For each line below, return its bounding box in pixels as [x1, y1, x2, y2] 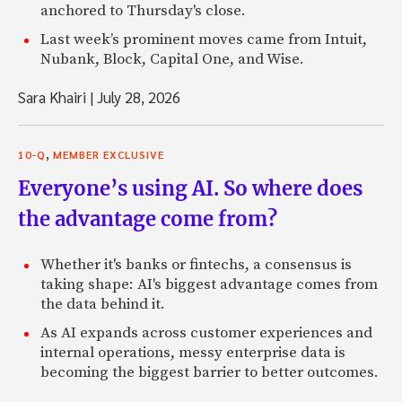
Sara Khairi [18, 87, 90, 108]
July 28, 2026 [93, 87, 180, 108]
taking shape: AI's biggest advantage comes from [40, 275, 378, 295]
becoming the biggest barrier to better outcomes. [40, 363, 379, 383]
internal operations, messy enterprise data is [40, 343, 345, 363]
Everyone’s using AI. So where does [18, 176, 363, 202]
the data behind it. [40, 294, 165, 315]
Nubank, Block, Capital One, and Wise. [40, 49, 304, 70]
